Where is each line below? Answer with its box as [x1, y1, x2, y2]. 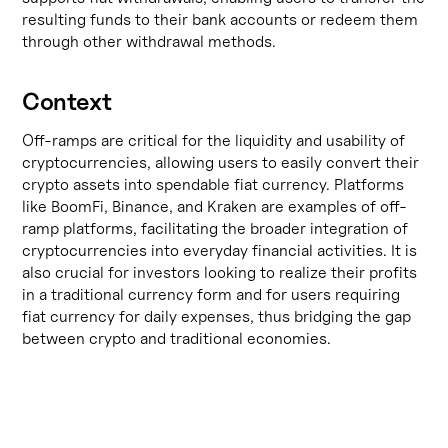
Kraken [207, 197, 258, 216]
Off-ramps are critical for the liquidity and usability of [22, 131, 406, 150]
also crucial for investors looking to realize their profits [22, 263, 418, 282]
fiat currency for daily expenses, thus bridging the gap [22, 307, 412, 326]
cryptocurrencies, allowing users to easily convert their [22, 153, 420, 172]
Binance [108, 197, 170, 216]
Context [22, 87, 112, 116]
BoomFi [51, 197, 105, 216]
